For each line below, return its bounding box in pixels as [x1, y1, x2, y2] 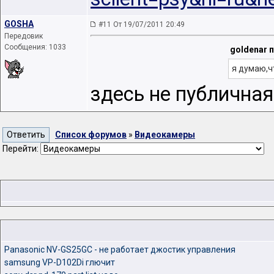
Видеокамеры [135, 130, 195, 139]
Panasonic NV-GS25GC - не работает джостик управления [4, 245, 235, 254]
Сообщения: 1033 [4, 43, 66, 51]
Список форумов [55, 130, 127, 139]
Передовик [4, 32, 43, 40]
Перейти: [2, 144, 40, 154]
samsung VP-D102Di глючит [4, 257, 115, 267]
